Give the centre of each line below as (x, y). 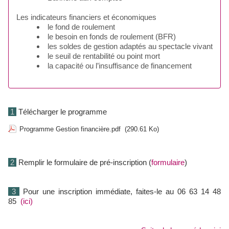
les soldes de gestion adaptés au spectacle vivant (130, 46)
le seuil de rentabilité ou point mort (104, 56)
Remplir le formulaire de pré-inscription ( (85, 162)
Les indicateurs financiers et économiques (86, 17)
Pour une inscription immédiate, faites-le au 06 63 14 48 (122, 191)
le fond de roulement (81, 27)
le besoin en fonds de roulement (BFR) (112, 37)
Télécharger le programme (63, 112)
